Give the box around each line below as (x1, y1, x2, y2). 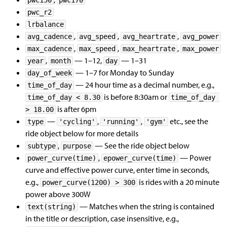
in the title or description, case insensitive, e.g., (25, 213, 179, 223)
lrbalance (27, 20, 64, 28)
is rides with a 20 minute (137, 177, 219, 187)
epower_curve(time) (103, 154, 176, 162)
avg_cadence (27, 32, 72, 41)
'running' (102, 118, 139, 126)
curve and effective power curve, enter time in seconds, (25, 165, 209, 175)
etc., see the (168, 116, 208, 126)
